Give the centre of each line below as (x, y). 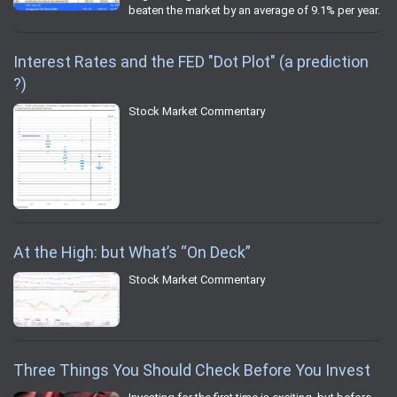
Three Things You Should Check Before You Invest (192, 370)
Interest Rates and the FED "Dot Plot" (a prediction (191, 62)
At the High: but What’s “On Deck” (132, 253)
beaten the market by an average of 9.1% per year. (254, 11)
